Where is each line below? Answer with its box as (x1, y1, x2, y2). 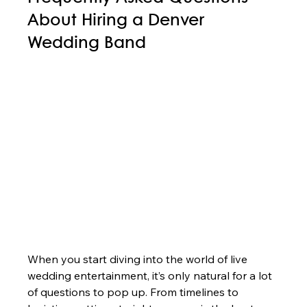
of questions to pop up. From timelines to (27, 285, 242, 299)
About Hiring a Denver (27, 13, 210, 29)
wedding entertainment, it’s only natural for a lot (27, 269, 275, 283)
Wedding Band (27, 36, 147, 52)
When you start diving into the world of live (27, 252, 251, 267)
